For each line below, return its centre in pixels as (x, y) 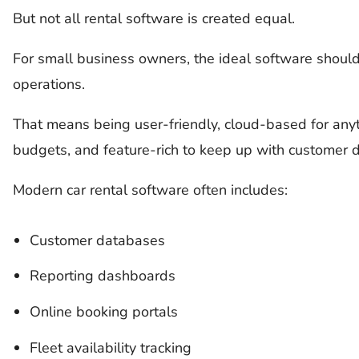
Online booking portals (103, 311)
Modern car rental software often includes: (150, 190)
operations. (50, 85)
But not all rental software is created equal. (153, 19)
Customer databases (97, 240)
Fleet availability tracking (110, 347)
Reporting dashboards (102, 276)
